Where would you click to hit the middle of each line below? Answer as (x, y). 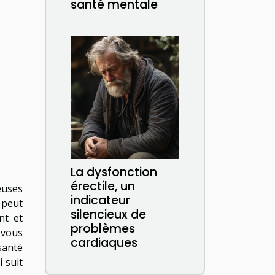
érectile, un (103, 186)
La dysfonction (114, 172)
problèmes (103, 229)
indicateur (100, 200)
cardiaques (104, 243)
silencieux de (108, 215)
